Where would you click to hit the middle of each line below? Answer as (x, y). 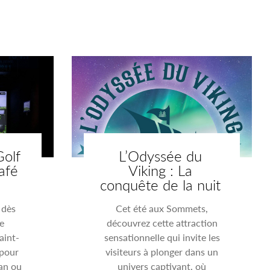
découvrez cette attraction (162, 222)
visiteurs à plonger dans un (162, 251)
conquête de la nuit (161, 184)
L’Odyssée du (161, 155)
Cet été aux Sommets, (162, 208)
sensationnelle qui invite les (162, 237)
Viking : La (161, 170)
